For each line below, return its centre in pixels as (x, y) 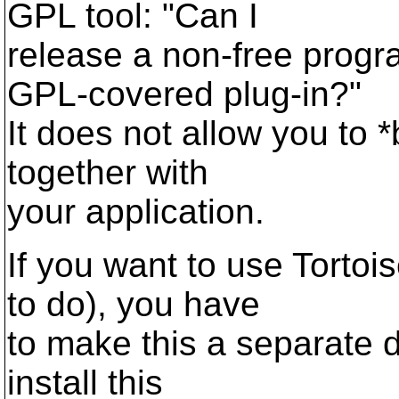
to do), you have (134, 304)
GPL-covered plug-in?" (184, 94)
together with (108, 172)
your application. (136, 212)
